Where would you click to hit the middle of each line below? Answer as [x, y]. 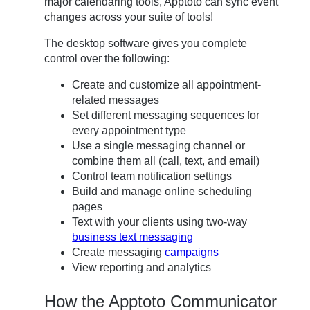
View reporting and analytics [142, 268]
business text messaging [133, 237]
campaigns [192, 253]
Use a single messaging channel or [159, 146]
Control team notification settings [152, 176]
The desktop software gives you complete [146, 44]
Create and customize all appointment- [167, 85]
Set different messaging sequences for [166, 116]
